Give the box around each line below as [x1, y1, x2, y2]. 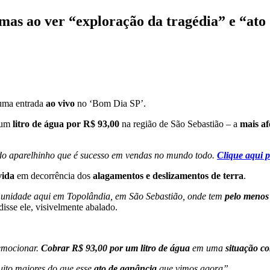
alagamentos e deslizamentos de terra [93, 171, 243, 181]
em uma [192, 243, 223, 254]
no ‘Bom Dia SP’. [75, 98, 146, 109]
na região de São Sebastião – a [119, 119, 237, 130]
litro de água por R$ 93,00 [10, 119, 119, 130]
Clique [217, 150, 243, 161]
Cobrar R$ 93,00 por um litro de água [41, 243, 192, 254]
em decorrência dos [14, 171, 93, 181]
